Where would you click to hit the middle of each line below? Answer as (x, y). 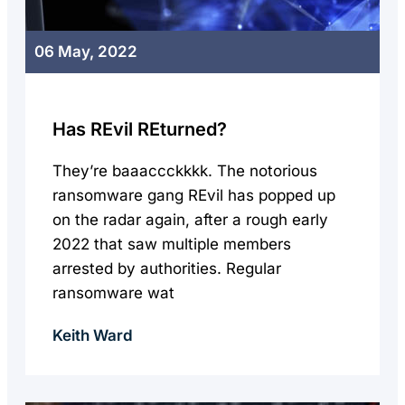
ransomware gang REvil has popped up (194, 195)
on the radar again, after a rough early (190, 220)
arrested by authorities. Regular (167, 268)
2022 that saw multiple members (172, 244)
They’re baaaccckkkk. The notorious (185, 171)
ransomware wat (113, 293)
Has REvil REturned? (140, 129)
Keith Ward (93, 335)
